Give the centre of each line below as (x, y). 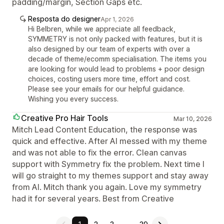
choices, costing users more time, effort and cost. (109, 79)
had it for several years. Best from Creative (93, 198)
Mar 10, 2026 (192, 119)
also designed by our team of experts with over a (109, 49)
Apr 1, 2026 (117, 19)
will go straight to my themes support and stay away (110, 175)
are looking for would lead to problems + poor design (116, 69)
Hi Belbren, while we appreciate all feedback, (102, 29)
